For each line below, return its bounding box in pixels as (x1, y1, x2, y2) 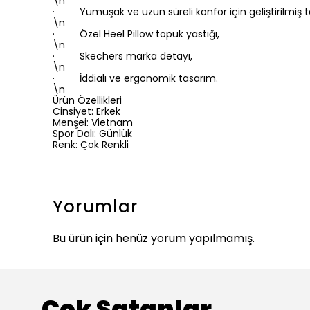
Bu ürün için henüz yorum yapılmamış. (53, 230, 255, 246)
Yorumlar (53, 195, 138, 218)
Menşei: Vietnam (53, 116, 133, 129)
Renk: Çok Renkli (53, 138, 129, 152)
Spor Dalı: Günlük (53, 127, 132, 140)
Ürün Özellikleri (53, 93, 122, 107)
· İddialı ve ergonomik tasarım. (53, 71, 218, 85)
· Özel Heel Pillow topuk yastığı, (53, 27, 219, 41)
